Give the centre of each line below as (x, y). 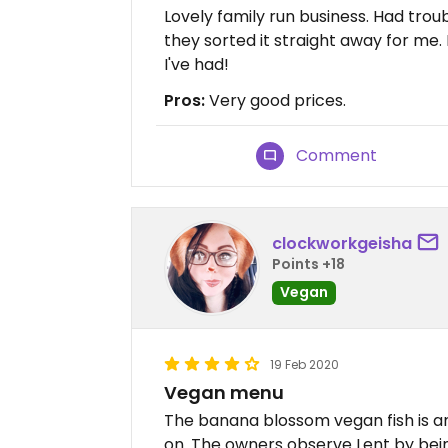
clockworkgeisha (342, 243)
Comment (337, 155)
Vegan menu (224, 392)
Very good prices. (275, 100)
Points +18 (308, 263)
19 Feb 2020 (304, 364)
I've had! (196, 64)
